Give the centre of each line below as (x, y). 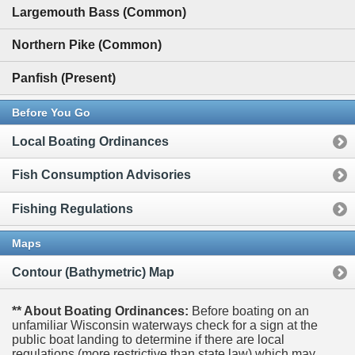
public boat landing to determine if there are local (148, 340)
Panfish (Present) (64, 78)
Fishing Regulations (73, 208)
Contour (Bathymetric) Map (93, 273)
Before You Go (51, 112)
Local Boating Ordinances (90, 142)
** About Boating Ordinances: (100, 311)
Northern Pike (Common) (87, 45)
